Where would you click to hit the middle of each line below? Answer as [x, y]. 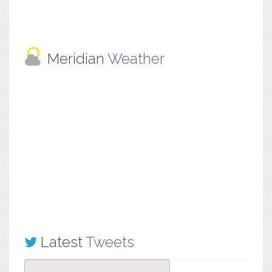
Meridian [77, 59]
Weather [136, 59]
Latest [61, 242]
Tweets [110, 242]
